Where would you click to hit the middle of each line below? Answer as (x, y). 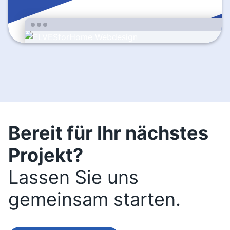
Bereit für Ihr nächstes (108, 133)
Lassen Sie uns (73, 177)
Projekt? (46, 155)
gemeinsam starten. (94, 199)
